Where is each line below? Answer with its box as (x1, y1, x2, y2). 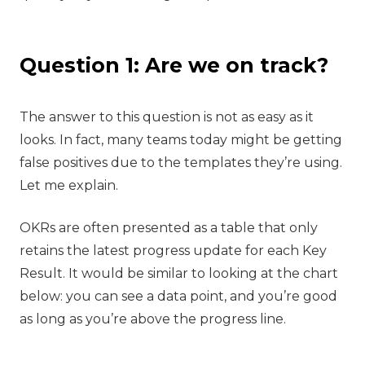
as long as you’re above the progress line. (20, 310, 286, 327)
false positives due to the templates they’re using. (20, 154, 342, 170)
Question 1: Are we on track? (20, 52, 328, 77)
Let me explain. (20, 177, 118, 193)
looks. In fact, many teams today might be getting (20, 131, 342, 147)
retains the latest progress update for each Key (20, 242, 327, 258)
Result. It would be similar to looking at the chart (20, 265, 338, 281)
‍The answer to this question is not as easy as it (20, 108, 314, 125)
